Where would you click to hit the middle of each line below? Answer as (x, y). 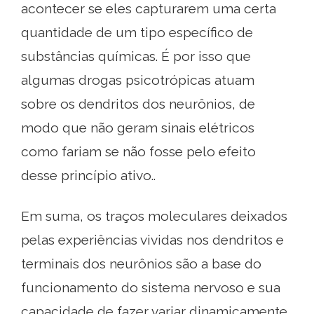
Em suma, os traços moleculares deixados (154, 216)
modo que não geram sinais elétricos (138, 128)
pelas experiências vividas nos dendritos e (152, 240)
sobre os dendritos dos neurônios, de (138, 104)
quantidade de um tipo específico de (137, 33)
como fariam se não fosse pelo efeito (138, 152)
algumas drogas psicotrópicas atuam (138, 80)
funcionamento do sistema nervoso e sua (151, 288)
